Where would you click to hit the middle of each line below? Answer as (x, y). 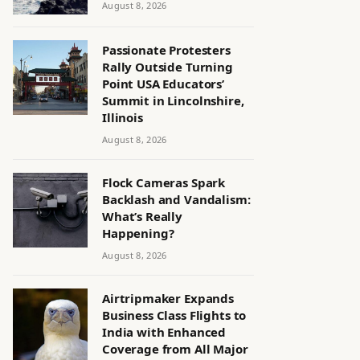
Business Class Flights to (174, 315)
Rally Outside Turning (168, 67)
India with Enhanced (164, 332)
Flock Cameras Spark (164, 182)
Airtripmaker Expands (168, 298)
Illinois (123, 117)
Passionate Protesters (166, 50)
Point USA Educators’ (163, 84)
